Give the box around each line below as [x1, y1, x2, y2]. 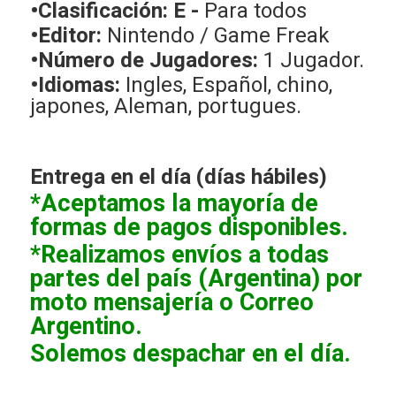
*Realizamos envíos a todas [29, 237, 329, 273]
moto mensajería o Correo [29, 285, 314, 321]
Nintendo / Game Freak [101, 20, 330, 52]
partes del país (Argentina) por [29, 261, 362, 297]
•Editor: [29, 20, 102, 52]
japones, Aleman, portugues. [29, 91, 301, 123]
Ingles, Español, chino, [125, 70, 332, 102]
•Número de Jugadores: [29, 45, 263, 77]
